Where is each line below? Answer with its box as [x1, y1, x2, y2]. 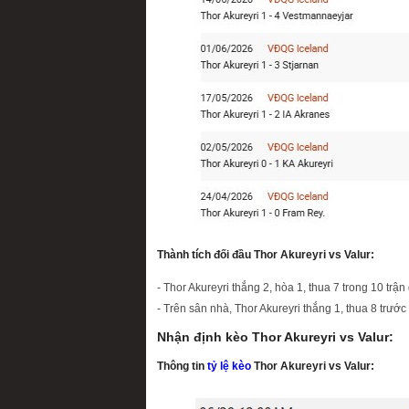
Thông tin [157, 359, 207, 372]
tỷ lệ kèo [207, 359, 251, 372]
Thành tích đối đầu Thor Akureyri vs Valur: [157, 248, 374, 262]
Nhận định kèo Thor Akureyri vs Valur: [157, 329, 393, 344]
